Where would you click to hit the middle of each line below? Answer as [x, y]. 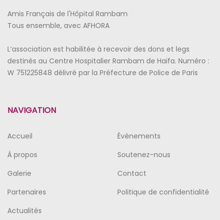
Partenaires [27, 192]
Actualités [25, 211]
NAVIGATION [32, 110]
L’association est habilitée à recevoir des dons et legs [98, 49]
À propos [22, 155]
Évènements [139, 136]
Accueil [20, 136]
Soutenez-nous [144, 155]
